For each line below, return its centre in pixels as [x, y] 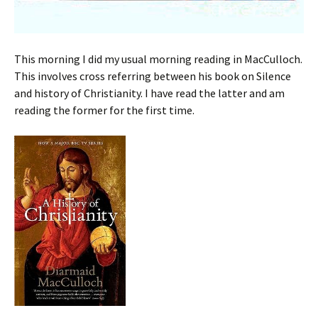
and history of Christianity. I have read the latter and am [149, 93]
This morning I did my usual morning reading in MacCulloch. [158, 59]
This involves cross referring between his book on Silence [153, 76]
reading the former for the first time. [104, 110]
